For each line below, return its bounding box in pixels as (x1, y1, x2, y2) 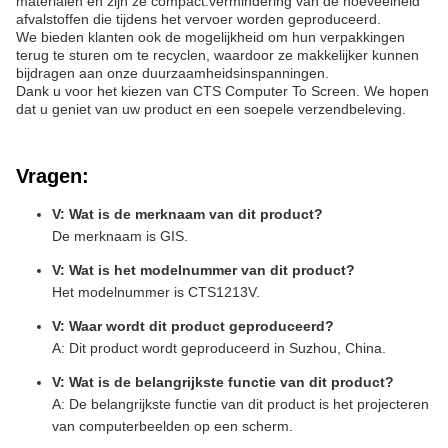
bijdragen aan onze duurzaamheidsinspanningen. (16, 65, 329, 81)
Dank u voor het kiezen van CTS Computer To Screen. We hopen (16, 83, 429, 99)
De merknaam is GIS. (52, 228, 188, 244)
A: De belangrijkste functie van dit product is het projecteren (52, 396, 429, 412)
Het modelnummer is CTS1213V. (52, 284, 260, 300)
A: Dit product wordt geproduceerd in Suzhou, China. (52, 340, 386, 356)
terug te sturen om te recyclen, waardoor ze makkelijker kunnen (16, 47, 419, 63)
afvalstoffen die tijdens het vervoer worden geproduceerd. (16, 11, 381, 27)
